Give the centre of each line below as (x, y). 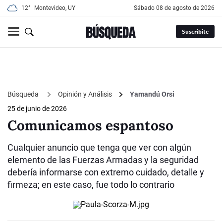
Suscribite (195, 32)
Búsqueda (24, 94)
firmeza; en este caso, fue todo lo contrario (91, 185)
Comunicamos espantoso (90, 126)
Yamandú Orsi (152, 94)
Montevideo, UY (55, 8)
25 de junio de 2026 (37, 109)
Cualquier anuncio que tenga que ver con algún (99, 148)
